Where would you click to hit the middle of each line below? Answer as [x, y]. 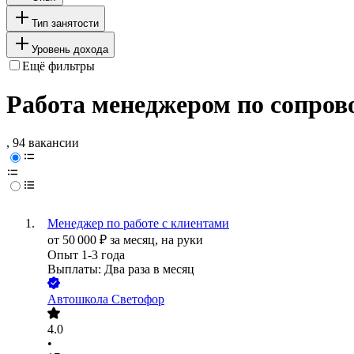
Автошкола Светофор [106, 299]
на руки [182, 240]
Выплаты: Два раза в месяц [121, 269]
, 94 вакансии [43, 143]
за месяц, [136, 240]
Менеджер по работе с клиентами [138, 224]
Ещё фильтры [58, 66]
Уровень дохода [70, 49]
